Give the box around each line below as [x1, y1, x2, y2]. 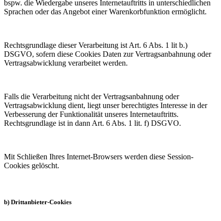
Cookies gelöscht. [4, 161, 59, 170]
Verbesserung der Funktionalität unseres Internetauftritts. [4, 110, 179, 119]
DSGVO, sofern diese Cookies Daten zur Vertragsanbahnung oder [4, 50, 211, 59]
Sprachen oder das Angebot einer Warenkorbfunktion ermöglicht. [4, 7, 207, 16]
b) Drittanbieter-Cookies [4, 198, 72, 206]
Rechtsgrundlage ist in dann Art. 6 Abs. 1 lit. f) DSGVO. [4, 119, 181, 128]
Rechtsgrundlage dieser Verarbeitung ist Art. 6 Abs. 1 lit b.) [4, 41, 187, 50]
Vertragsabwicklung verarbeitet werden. [4, 59, 128, 68]
